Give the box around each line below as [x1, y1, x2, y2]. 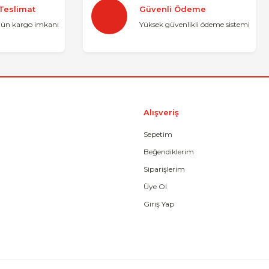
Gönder [121, 160, 148, 169]
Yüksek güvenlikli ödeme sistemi [139, 19, 250, 29]
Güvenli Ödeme [139, 4, 206, 14]
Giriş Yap [144, 199, 174, 208]
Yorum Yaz [116, 10, 153, 19]
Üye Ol [144, 182, 167, 191]
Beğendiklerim [144, 147, 194, 156]
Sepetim [144, 130, 172, 139]
